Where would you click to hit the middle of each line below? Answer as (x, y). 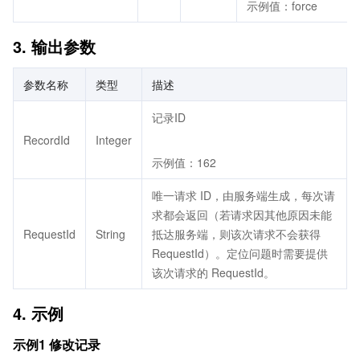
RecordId (47, 140)
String (110, 234)
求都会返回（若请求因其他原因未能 (242, 215)
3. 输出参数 (54, 46)
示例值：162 (184, 162)
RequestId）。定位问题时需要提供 (240, 253)
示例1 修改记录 (57, 344)
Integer (114, 140)
